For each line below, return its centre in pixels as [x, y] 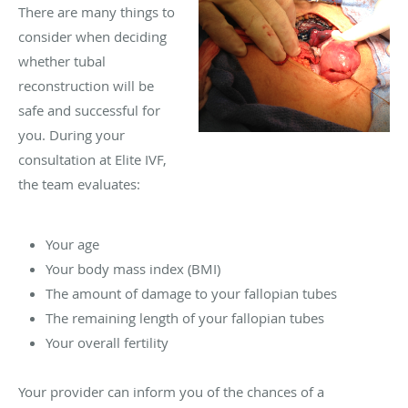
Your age [72, 244]
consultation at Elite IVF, [92, 159]
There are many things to [97, 11]
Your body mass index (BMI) [133, 268]
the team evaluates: [79, 184]
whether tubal [62, 61]
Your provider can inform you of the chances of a [171, 391]
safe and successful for [89, 110]
